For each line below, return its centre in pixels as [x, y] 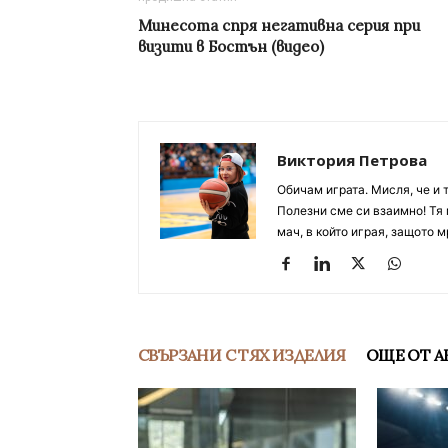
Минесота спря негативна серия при [279, 26]
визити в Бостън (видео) [231, 47]
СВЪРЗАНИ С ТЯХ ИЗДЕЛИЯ [242, 355]
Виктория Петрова [352, 160]
